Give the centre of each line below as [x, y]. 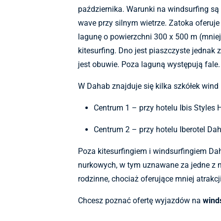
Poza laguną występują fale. [171, 65]
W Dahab [94, 86]
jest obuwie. [100, 65]
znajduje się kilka [141, 86]
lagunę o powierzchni [115, 37]
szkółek [187, 86]
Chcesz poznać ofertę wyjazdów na [140, 201]
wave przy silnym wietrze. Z [126, 23]
